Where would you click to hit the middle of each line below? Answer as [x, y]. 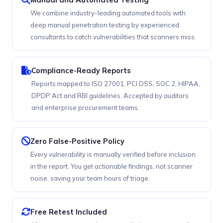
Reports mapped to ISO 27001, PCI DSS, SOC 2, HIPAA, [116, 84]
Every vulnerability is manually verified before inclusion [113, 155]
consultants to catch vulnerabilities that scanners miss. [113, 37]
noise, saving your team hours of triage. [90, 178]
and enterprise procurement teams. [85, 108]
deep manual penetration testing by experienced [105, 25]
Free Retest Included [69, 212]
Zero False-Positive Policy [77, 141]
